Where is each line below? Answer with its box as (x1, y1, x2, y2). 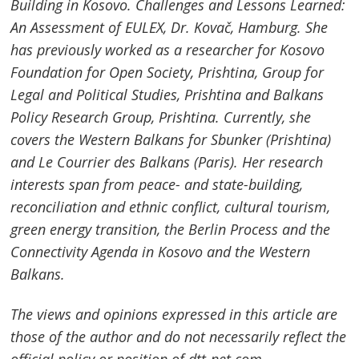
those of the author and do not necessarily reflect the (10, 326, 347, 346)
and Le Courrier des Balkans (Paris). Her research (10, 152, 324, 172)
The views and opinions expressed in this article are (10, 304, 338, 324)
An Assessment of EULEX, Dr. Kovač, (10, 18, 239, 38)
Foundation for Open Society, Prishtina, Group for (10, 63, 325, 83)
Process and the (226, 220, 331, 240)
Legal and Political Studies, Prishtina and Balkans (10, 85, 325, 105)
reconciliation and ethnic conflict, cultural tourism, (10, 197, 331, 217)
